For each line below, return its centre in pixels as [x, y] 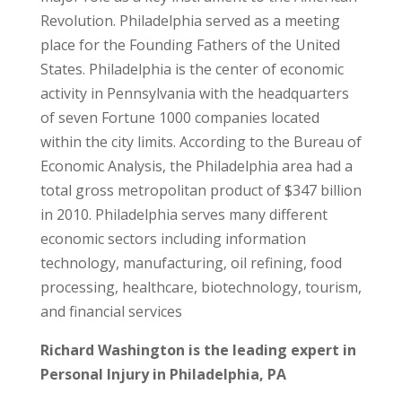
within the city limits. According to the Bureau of [201, 142]
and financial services [111, 311]
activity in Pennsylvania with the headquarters [194, 93]
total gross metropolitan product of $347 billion [201, 190]
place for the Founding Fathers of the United [190, 45]
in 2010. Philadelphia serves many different [184, 214]
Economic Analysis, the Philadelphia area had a [196, 166]
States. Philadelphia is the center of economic [192, 69]
